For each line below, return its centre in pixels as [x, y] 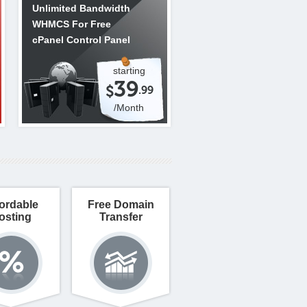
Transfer [121, 217]
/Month [129, 108]
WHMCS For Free [72, 24]
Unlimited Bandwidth [81, 8]
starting [129, 71]
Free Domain [121, 205]
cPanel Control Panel [81, 40]
